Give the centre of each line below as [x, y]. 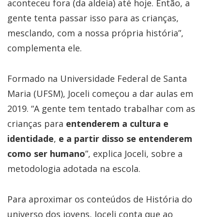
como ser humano [46, 154]
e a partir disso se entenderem [124, 139]
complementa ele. [45, 48]
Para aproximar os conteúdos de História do [100, 199]
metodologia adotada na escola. [74, 169]
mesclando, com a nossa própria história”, [95, 33]
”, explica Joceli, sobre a [134, 154]
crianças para [37, 124]
